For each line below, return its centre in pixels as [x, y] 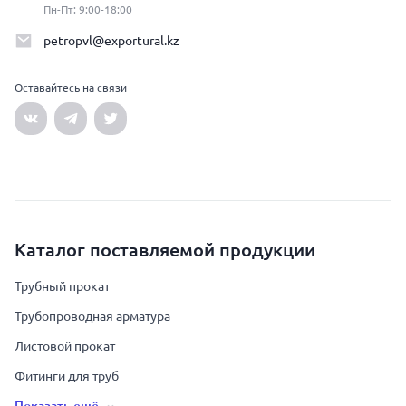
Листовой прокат [65, 346]
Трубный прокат [62, 286]
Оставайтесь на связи [71, 87]
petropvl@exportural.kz [111, 41]
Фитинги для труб [67, 376]
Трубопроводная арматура [92, 316]
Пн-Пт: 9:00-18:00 [88, 10]
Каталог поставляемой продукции [165, 250]
